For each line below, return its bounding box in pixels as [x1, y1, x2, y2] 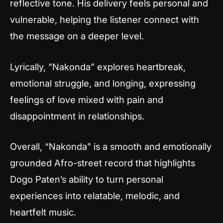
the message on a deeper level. [10, 30, 144, 41]
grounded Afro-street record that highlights [10, 157, 195, 169]
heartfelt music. [10, 207, 76, 218]
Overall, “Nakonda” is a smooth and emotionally [10, 141, 212, 152]
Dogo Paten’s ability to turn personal [10, 174, 163, 185]
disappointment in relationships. [10, 110, 144, 121]
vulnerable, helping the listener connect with [10, 13, 199, 25]
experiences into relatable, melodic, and [10, 190, 180, 202]
